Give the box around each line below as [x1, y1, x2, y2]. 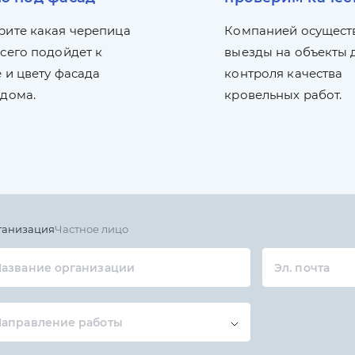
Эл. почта [274, 260, 330, 275]
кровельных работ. [224, 87, 342, 102]
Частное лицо [55, 223, 128, 235]
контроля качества [224, 66, 343, 81]
